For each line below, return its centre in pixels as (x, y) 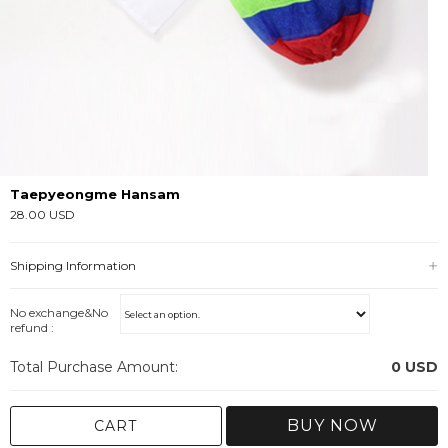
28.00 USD (42, 215)
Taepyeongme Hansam (95, 194)
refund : (32, 328)
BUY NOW (332, 426)
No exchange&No (59, 313)
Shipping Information (73, 266)
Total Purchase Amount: (94, 367)
